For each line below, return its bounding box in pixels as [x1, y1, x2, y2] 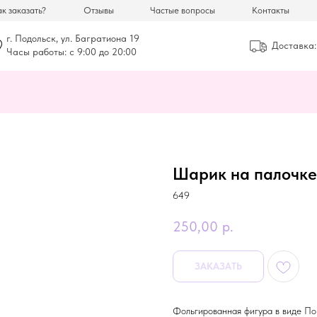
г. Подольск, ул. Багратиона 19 [6, 33, 139, 44]
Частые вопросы [150, 5, 215, 16]
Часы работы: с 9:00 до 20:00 [6, 46, 137, 57]
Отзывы [83, 5, 114, 16]
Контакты [252, 5, 289, 16]
